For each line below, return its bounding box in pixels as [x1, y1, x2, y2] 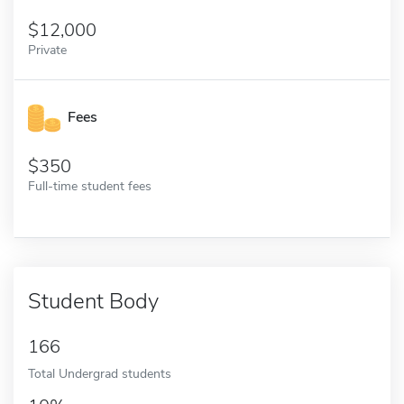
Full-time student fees [28, 176, 151, 195]
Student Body [28, 286, 159, 316]
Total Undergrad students [28, 363, 171, 382]
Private [28, 40, 67, 59]
